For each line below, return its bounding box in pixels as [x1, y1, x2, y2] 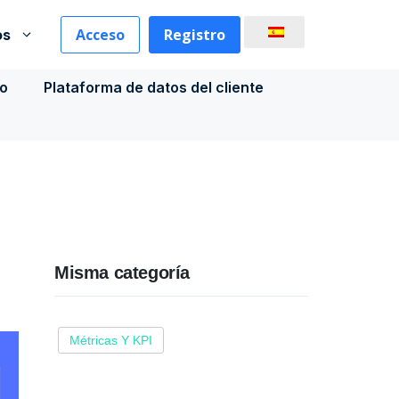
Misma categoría [54, 263, 190, 282]
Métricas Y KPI [69, 333, 152, 347]
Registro [164, 25, 225, 45]
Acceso [76, 25, 125, 45]
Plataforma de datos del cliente [43, 78, 264, 96]
